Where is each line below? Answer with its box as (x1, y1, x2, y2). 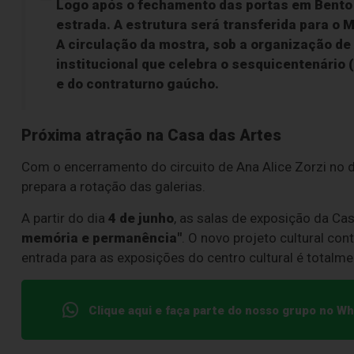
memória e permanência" (21, 230, 182, 247)
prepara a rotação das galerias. (21, 179, 205, 195)
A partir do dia (21, 210, 108, 227)
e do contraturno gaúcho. (56, 76, 220, 92)
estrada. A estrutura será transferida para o (56, 17, 344, 33)
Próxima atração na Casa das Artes (21, 126, 281, 145)
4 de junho (108, 210, 174, 227)
